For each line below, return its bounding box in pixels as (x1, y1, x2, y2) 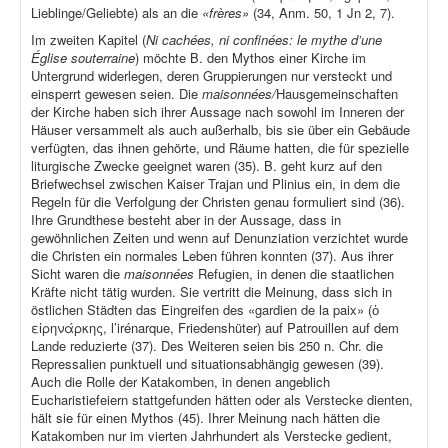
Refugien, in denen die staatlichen (194, 264, 394, 284)
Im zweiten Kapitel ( (31, 30, 146, 50)
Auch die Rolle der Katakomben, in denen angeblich (31, 372, 330, 392)
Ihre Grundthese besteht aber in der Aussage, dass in (31, 210, 341, 230)
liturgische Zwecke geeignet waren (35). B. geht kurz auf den (31, 156, 382, 176)
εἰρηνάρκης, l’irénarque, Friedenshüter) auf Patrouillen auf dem (31, 318, 399, 338)
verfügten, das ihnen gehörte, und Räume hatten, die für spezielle (31, 138, 409, 158)
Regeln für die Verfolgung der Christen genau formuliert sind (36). (31, 192, 405, 212)
